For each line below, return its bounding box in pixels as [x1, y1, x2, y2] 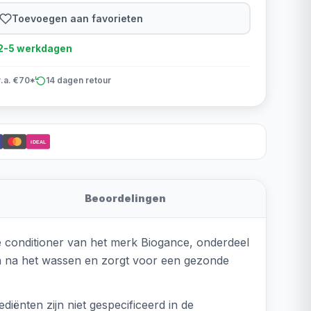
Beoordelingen [85, 192, 167, 204]
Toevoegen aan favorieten [12, 12, 144, 24]
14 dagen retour [45, 75, 111, 85]
